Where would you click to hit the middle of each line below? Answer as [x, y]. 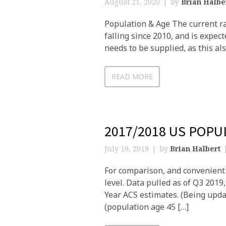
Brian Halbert [195, 149]
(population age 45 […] [147, 207]
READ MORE [132, 76]
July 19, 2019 [127, 149]
